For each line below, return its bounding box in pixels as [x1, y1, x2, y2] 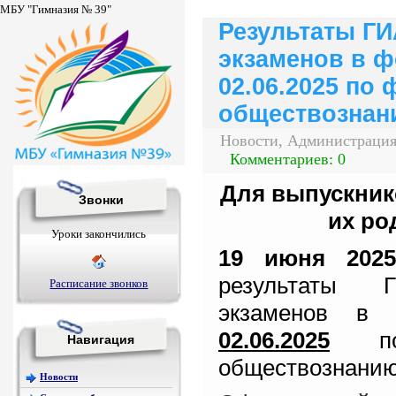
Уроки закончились [51, 227, 147, 240]
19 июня [218, 244, 326, 271]
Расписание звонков [49, 277, 148, 290]
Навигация [67, 332, 135, 346]
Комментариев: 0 [230, 150, 346, 168]
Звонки [79, 193, 124, 207]
